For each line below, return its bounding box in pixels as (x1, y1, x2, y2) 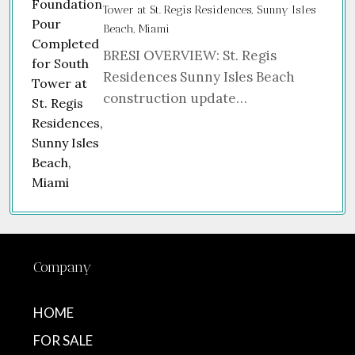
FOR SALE (33, 332, 93, 349)
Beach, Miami (103, 22, 170, 36)
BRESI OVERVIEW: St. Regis (103, 47, 277, 64)
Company (33, 258, 92, 276)
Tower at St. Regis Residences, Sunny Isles (103, 3, 316, 17)
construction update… (103, 90, 247, 107)
